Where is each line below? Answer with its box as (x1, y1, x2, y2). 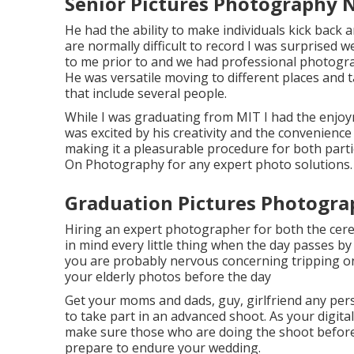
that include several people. (65, 85, 227, 102)
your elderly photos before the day (65, 268, 271, 285)
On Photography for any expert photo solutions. (65, 156, 352, 173)
